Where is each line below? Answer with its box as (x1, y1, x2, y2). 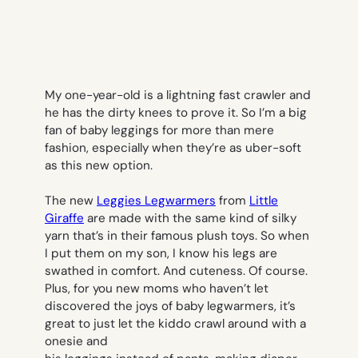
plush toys (197, 228, 255, 245)
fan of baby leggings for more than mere (45, 122, 274, 139)
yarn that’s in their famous (45, 228, 197, 245)
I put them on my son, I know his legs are (45, 245, 277, 262)
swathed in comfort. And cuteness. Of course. (45, 263, 308, 280)
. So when (255, 228, 309, 245)
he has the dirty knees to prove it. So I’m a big (45, 105, 307, 121)
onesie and (45, 333, 108, 350)
